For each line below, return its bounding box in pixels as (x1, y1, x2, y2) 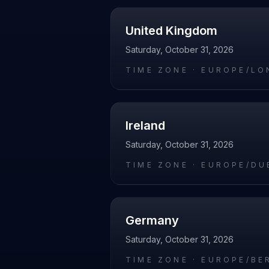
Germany (125, 213, 179, 228)
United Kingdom (125, 23, 217, 38)
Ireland (125, 118, 165, 133)
